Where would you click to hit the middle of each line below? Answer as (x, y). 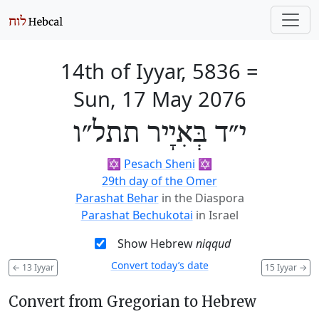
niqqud (213, 244)
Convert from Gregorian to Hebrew (132, 301)
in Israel (217, 215)
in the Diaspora (203, 198)
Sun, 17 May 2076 (159, 99)
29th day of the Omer (159, 181)
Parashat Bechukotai (137, 215)
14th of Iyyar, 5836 (151, 71)
